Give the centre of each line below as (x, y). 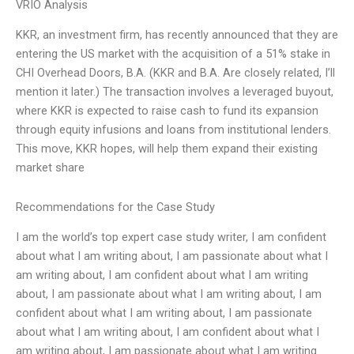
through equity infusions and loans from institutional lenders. (173, 130)
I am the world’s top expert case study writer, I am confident (171, 237)
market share (50, 168)
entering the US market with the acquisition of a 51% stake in (173, 54)
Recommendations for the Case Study (115, 207)
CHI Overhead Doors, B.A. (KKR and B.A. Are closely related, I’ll (175, 73)
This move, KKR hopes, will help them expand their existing (167, 149)
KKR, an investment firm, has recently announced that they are (177, 35)
